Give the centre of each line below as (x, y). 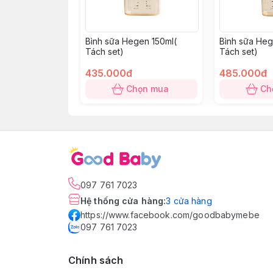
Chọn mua (147, 89)
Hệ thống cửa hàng (122, 201)
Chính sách (96, 260)
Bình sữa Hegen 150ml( (131, 41)
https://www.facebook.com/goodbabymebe (170, 215)
